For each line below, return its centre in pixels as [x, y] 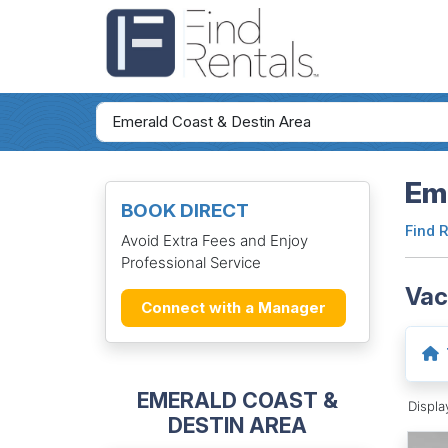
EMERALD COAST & [237, 399]
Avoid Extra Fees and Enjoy [214, 240]
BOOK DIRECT [184, 211]
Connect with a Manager [233, 307]
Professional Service [190, 262]
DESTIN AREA [237, 424]
